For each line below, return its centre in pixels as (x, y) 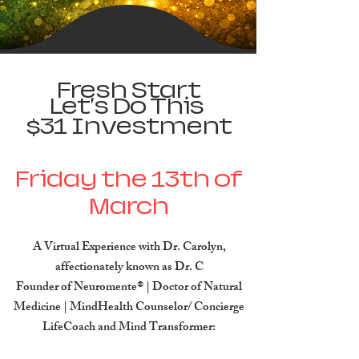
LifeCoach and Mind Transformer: (129, 328)
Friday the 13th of (129, 179)
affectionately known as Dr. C (129, 268)
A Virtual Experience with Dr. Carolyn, (129, 248)
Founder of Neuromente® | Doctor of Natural (129, 288)
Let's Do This (129, 106)
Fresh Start (129, 90)
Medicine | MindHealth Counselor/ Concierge (129, 308)
